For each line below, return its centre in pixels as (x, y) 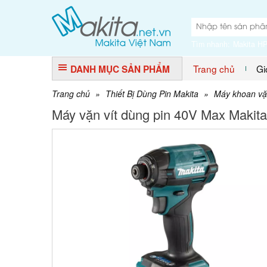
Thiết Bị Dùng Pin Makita (152, 94)
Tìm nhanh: (211, 44)
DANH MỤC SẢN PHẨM (120, 69)
